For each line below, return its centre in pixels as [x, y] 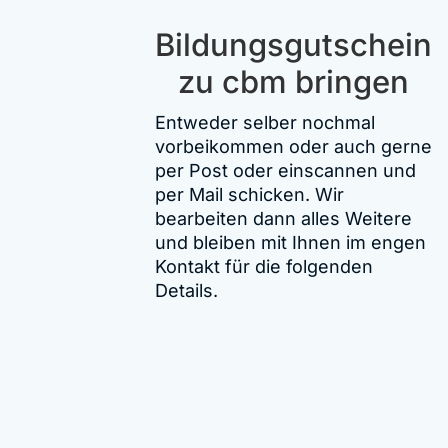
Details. [187, 290]
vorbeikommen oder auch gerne [294, 146]
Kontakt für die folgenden [264, 266]
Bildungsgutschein [294, 44]
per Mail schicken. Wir [250, 194]
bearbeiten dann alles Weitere [284, 218]
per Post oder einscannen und [286, 170]
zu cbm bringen [294, 81]
